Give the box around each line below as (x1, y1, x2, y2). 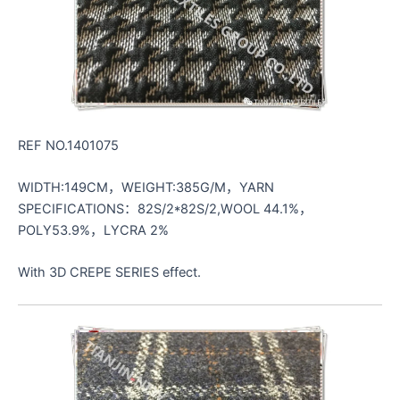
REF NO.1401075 (18, 137, 119, 154)
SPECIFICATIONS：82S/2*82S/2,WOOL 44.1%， (18, 200, 312, 217)
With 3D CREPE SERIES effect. (18, 264, 201, 281)
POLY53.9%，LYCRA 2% (18, 221, 169, 238)
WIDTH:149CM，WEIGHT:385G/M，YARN (18, 179, 274, 196)
